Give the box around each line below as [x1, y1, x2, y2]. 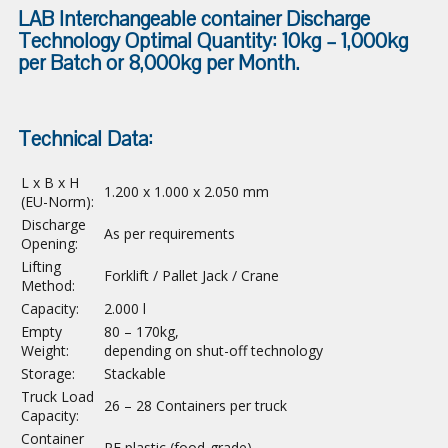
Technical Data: [18, 125, 153, 154]
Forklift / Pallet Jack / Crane [104, 266, 279, 286]
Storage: [21, 364, 75, 384]
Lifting [21, 257, 61, 277]
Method [21, 276, 72, 296]
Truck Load [21, 387, 94, 407]
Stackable [104, 364, 166, 384]
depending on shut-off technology [104, 341, 323, 361]
